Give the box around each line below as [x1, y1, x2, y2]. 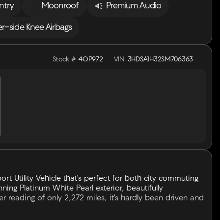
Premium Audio [106, 1, 161, 11]
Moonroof [41, 1, 79, 11]
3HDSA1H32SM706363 [127, 56, 193, 63]
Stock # [53, 56, 76, 63]
